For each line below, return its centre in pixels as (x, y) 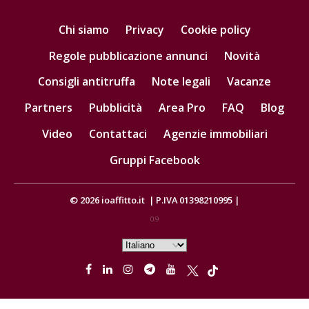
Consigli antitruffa (87, 82)
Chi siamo (83, 29)
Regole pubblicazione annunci (128, 56)
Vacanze (249, 82)
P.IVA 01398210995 (194, 200)
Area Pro (182, 107)
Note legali (181, 82)
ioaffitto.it (124, 200)
